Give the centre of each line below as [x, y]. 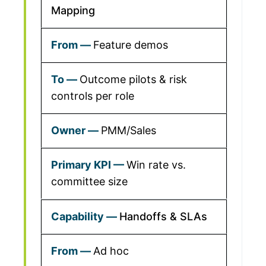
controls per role [93, 96]
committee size [89, 181]
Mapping [73, 10]
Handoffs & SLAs [163, 216]
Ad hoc [111, 251]
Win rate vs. [156, 165]
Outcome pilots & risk [133, 79]
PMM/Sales [129, 130]
